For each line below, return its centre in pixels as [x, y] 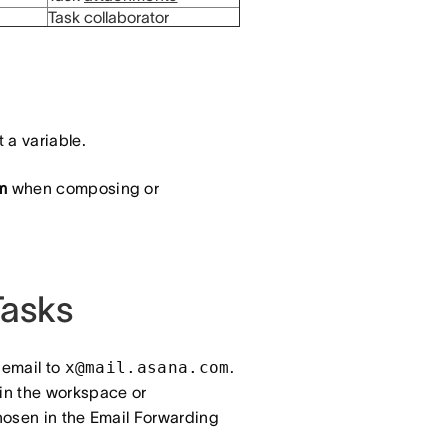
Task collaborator [108, 17]
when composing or [83, 188]
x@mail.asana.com [147, 367]
